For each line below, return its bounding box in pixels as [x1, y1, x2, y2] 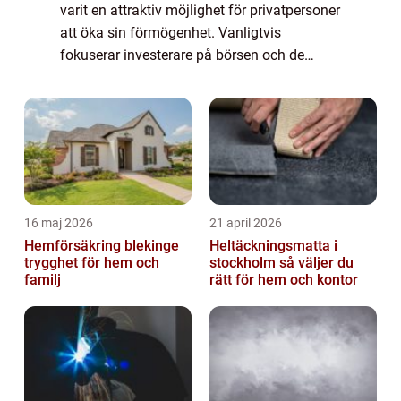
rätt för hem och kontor [209, 270, 358, 288]
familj [24, 270, 61, 288]
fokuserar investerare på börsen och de [60, 46, 304, 64]
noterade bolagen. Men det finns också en [60, 68, 323, 86]
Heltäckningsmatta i [209, 236, 337, 254]
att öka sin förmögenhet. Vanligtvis [60, 23, 281, 41]
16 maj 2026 [24, 215, 93, 230]
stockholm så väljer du [209, 253, 279, 271]
